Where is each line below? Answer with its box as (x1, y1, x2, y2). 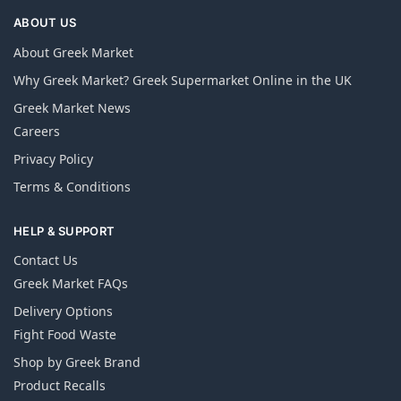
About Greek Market (13, 43, 133, 61)
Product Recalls (13, 377, 106, 395)
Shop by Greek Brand (13, 354, 141, 371)
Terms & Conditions (13, 177, 131, 195)
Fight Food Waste (13, 326, 116, 344)
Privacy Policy (13, 149, 93, 167)
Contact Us (13, 252, 78, 269)
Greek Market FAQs (13, 275, 128, 293)
